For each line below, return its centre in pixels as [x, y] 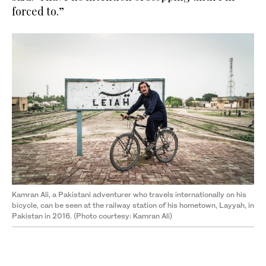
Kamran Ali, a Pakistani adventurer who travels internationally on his [129, 195]
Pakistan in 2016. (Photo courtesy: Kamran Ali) [92, 216]
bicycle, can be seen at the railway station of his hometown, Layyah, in [133, 205]
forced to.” [38, 12]
